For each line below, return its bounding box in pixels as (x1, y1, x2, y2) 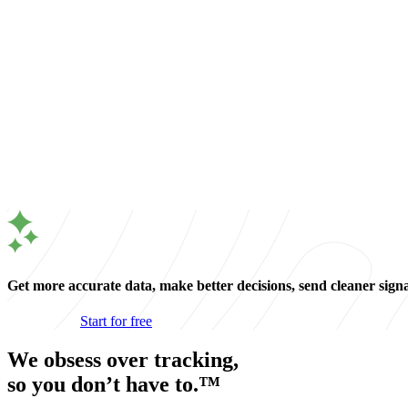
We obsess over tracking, (7, 347, 239, 372)
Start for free (80, 312, 152, 329)
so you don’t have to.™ (7, 372, 220, 396)
